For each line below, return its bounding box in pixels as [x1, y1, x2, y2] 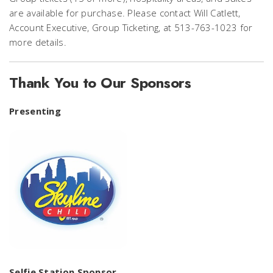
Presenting [9, 105, 61, 117]
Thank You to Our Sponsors [9, 72, 191, 93]
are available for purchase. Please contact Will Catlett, [9, 7, 241, 19]
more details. [9, 36, 66, 48]
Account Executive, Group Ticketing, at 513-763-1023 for [9, 21, 253, 34]
